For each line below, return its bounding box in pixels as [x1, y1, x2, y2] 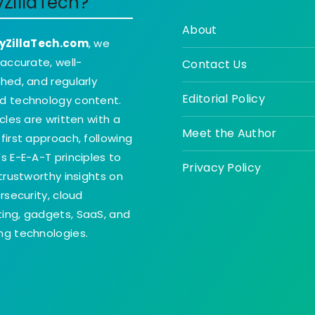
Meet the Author [182, 125, 277, 142]
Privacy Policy [182, 160, 262, 176]
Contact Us [182, 56, 247, 73]
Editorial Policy [182, 91, 265, 108]
